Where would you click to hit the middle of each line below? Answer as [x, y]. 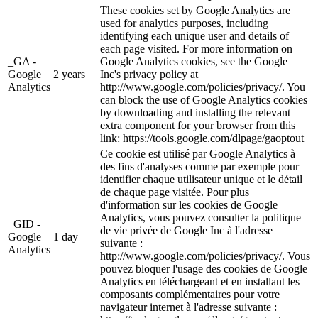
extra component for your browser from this [198, 125]
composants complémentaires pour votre [190, 294]
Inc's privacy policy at [149, 74]
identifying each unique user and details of [194, 35]
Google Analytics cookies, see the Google [194, 61]
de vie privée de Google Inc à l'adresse [186, 230]
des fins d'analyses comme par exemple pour [199, 166]
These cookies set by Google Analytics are [195, 10]
